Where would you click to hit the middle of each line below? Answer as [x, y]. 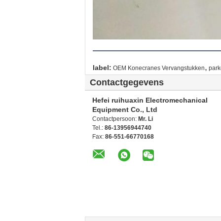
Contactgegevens [127, 82]
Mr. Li [146, 119]
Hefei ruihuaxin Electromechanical [150, 100]
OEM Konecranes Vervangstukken [159, 68]
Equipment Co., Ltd [125, 110]
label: [102, 68]
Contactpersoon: [115, 119]
